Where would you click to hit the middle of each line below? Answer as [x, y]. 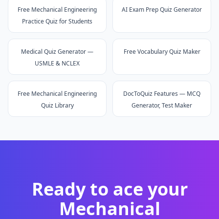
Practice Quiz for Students [57, 21]
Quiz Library [57, 105]
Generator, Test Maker [162, 105]
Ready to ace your [109, 189]
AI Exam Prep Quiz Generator [162, 10]
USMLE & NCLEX [57, 63]
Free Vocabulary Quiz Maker [162, 52]
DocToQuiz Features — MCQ [162, 94]
